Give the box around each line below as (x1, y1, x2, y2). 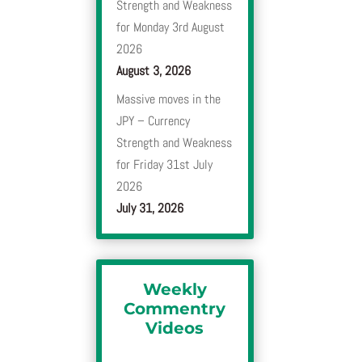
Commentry (124, 299, 226, 319)
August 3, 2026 (116, 62, 192, 80)
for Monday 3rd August (116, 19, 225, 36)
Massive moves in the (116, 90, 221, 108)
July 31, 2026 (116, 200, 184, 217)
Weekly (142, 280, 207, 300)
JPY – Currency (116, 112, 191, 130)
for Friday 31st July (116, 156, 213, 174)
